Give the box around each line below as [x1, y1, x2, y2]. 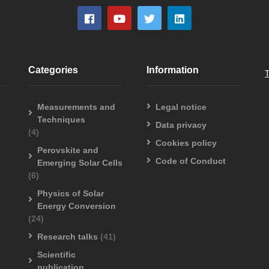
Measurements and [37, 101, 115, 112]
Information [147, 64, 199, 75]
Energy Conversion [37, 201, 116, 211]
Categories [28, 64, 78, 75]
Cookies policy [156, 138, 217, 148]
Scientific [37, 249, 76, 259]
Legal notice [156, 101, 207, 112]
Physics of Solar [37, 188, 104, 198]
